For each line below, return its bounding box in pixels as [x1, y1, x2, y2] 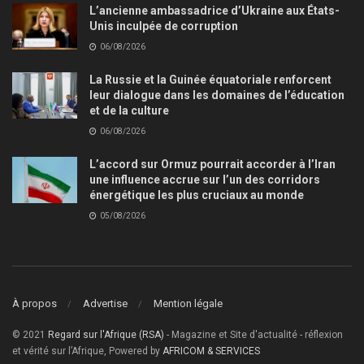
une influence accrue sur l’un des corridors [89, 173, 320, 187]
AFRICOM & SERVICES [162, 344, 260, 357]
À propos [12, 297, 57, 310]
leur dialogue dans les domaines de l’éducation [89, 89, 344, 102]
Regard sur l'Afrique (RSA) [48, 328, 164, 340]
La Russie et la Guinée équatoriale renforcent [89, 73, 331, 87]
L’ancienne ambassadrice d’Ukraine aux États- [89, 4, 340, 18]
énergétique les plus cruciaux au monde [89, 188, 304, 202]
